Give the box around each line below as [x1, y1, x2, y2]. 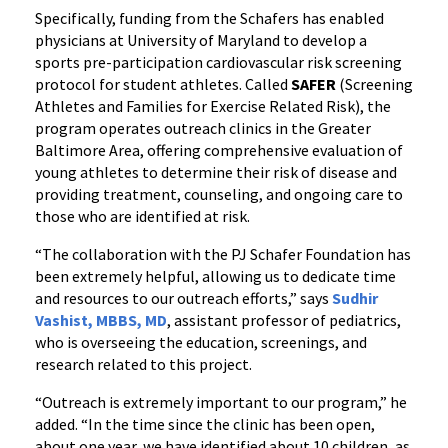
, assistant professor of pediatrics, [167, 310, 401, 330]
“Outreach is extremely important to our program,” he [35, 392, 407, 412]
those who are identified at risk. [35, 206, 250, 226]
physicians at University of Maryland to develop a [35, 30, 367, 50]
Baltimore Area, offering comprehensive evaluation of [35, 140, 403, 160]
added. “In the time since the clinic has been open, [35, 414, 375, 434]
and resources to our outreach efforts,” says [35, 288, 332, 308]
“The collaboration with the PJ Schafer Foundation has [35, 244, 411, 264]
